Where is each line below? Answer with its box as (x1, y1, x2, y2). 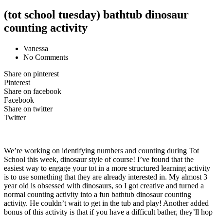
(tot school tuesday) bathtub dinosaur (4, 8, 189, 21)
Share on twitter (4, 104, 53, 113)
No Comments (23, 53, 68, 61)
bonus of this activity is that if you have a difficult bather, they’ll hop (4, 207, 213, 216)
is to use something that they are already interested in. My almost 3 (4, 172, 207, 181)
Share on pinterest (4, 69, 59, 78)
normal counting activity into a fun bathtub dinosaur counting (4, 190, 191, 199)
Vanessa (23, 44, 48, 53)
